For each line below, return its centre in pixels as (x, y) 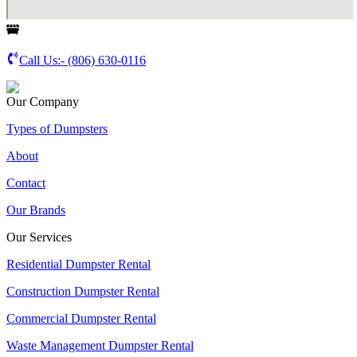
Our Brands (36, 210)
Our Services (39, 237)
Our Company (43, 101)
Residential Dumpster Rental (78, 264)
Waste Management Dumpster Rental (100, 345)
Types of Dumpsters (57, 128)
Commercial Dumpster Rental (81, 318)
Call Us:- (43, 60)
